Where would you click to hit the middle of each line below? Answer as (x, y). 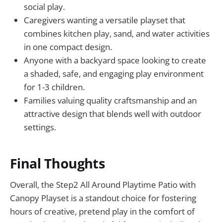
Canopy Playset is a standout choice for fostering (103, 198)
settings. (40, 127)
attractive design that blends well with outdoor (112, 114)
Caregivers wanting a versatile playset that (105, 20)
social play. (44, 7)
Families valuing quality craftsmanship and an (110, 101)
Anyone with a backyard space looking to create (115, 60)
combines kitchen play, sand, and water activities (117, 34)
